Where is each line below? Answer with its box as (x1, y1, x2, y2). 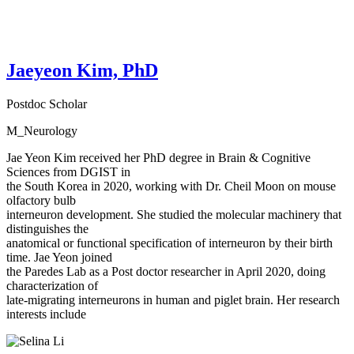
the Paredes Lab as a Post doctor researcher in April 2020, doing (6, 264, 326, 278)
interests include (6, 307, 86, 321)
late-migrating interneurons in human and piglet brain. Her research (6, 292, 340, 307)
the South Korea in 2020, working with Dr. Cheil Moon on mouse (6, 179, 336, 193)
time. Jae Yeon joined (6, 250, 112, 264)
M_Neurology (6, 123, 77, 137)
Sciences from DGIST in (6, 164, 130, 179)
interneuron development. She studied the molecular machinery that (6, 207, 341, 221)
